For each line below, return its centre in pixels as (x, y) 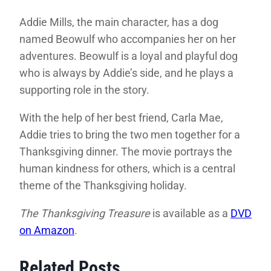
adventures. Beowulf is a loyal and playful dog (129, 56)
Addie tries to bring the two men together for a (130, 135)
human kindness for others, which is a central (127, 169)
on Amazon (47, 230)
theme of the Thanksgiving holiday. (103, 186)
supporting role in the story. (84, 90)
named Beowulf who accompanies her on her (128, 39)
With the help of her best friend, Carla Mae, (121, 118)
